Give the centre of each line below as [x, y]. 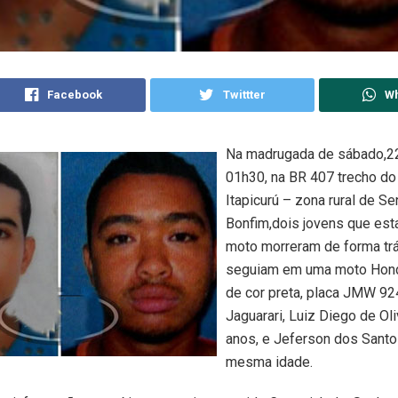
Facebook [75, 94]
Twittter [244, 94]
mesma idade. [269, 362]
